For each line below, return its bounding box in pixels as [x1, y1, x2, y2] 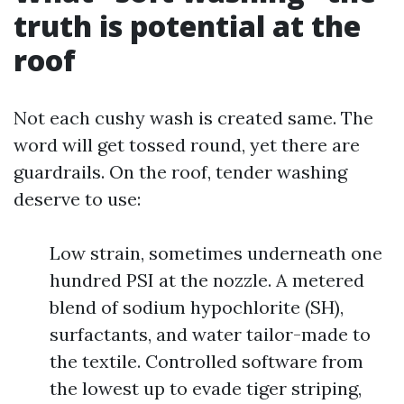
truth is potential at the [14, 6, 361, 45]
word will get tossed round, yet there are [14, 133, 360, 156]
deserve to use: [14, 188, 141, 210]
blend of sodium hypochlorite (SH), [50, 296, 344, 318]
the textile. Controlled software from [50, 350, 363, 372]
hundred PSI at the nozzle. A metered [50, 269, 364, 291]
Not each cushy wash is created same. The [14, 106, 373, 129]
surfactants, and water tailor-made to [50, 323, 371, 345]
